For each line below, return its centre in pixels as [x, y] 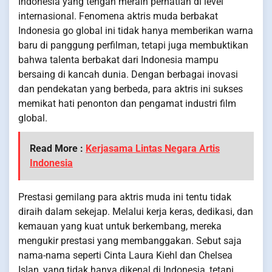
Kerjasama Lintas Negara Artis [153, 148]
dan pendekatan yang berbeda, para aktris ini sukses [131, 89]
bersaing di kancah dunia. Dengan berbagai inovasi [128, 74]
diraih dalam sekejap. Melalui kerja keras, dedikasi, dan [136, 211]
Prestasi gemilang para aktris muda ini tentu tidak [125, 197]
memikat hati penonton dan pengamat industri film [127, 103]
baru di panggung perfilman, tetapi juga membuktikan [133, 45]
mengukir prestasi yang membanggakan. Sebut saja [130, 240]
